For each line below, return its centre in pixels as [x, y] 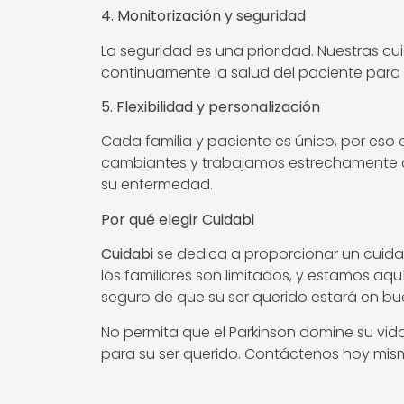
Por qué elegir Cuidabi [178, 219]
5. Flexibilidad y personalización [211, 107]
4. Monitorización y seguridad [203, 16]
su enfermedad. [157, 185]
